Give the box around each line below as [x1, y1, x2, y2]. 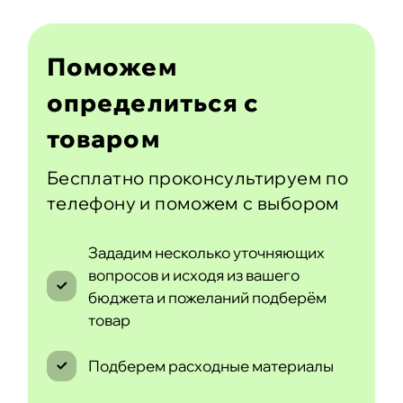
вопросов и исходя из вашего [87, 264, 300, 284]
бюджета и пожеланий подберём [87, 287, 327, 307]
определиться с [46, 86, 260, 118]
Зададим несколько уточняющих [87, 242, 325, 262]
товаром [46, 122, 160, 154]
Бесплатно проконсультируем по [46, 166, 349, 189]
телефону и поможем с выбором [46, 191, 340, 214]
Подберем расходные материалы [87, 356, 334, 376]
